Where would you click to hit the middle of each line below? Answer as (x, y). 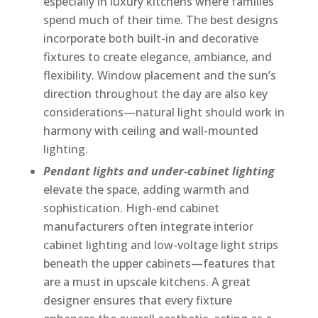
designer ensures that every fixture (137, 301)
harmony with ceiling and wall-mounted (150, 131)
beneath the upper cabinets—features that (159, 264)
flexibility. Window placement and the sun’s (159, 76)
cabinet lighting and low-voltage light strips (160, 245)
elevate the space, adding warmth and (146, 190)
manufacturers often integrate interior (148, 227)
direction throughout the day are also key (155, 94)
